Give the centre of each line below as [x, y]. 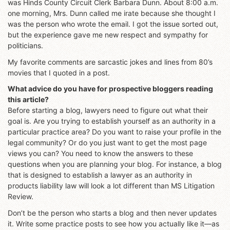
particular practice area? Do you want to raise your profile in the [114, 132]
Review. [21, 197]
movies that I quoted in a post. [59, 72]
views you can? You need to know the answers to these [100, 154]
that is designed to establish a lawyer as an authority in [100, 175]
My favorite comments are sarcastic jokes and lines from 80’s [110, 62]
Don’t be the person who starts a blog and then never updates [112, 213]
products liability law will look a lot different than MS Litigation [111, 186]
